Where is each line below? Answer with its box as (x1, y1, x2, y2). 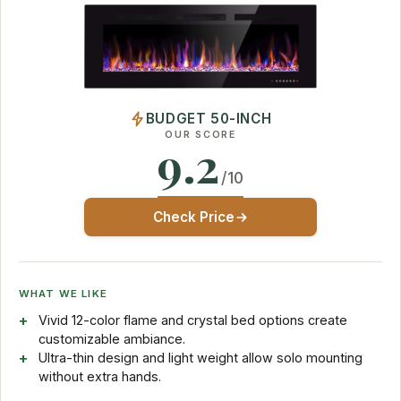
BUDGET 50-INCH (145, 110, 272, 128)
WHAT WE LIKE (19, 287, 107, 301)
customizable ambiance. (38, 331, 185, 347)
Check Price (152, 209, 235, 226)
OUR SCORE (165, 129, 236, 141)
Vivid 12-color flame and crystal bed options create (38, 312, 347, 328)
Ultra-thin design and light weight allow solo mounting (38, 350, 363, 366)
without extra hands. (38, 369, 161, 385)
